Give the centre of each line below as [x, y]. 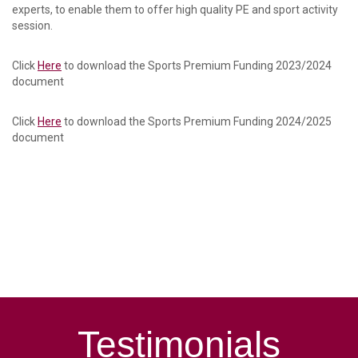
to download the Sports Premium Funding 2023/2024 [197, 66]
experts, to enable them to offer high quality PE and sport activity [175, 10]
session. [32, 26]
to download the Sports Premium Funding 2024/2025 [197, 122]
